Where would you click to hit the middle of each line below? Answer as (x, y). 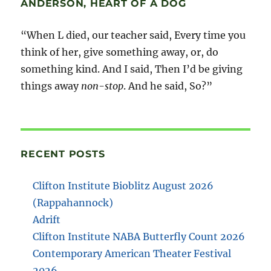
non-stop (103, 86)
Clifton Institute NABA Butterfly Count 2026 (139, 237)
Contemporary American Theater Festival (132, 254)
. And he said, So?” (168, 86)
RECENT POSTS (63, 154)
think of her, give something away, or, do (120, 52)
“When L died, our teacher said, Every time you (133, 35)
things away (51, 86)
